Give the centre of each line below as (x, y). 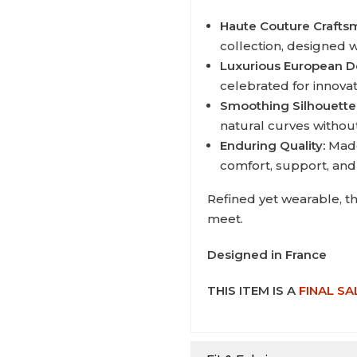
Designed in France (267, 255)
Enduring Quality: (273, 145)
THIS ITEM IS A (253, 290)
